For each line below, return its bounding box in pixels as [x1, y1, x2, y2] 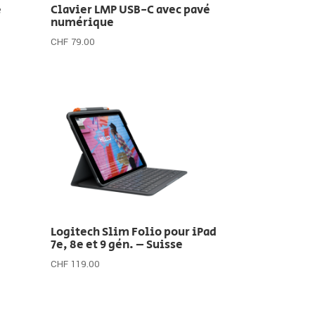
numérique [51, 13, 115, 31]
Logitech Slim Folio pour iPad [51, 223, 217, 240]
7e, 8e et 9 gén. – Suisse [51, 236, 184, 253]
